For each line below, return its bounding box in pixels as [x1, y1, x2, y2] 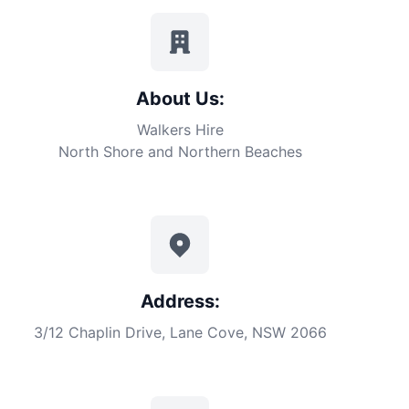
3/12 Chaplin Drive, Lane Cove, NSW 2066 [33, 323, 327, 341]
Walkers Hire [136, 121, 224, 139]
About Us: [135, 88, 225, 110]
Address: [140, 290, 220, 312]
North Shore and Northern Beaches [58, 142, 302, 161]
